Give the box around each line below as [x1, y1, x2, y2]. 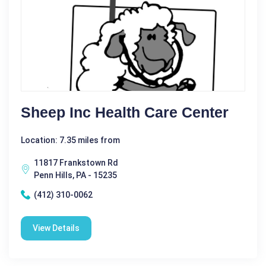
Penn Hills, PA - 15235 [34, 170, 117, 180]
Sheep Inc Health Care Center [21, 103, 229, 121]
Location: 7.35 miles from [21, 135, 120, 145]
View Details [33, 223, 80, 233]
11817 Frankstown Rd [34, 157, 118, 167]
